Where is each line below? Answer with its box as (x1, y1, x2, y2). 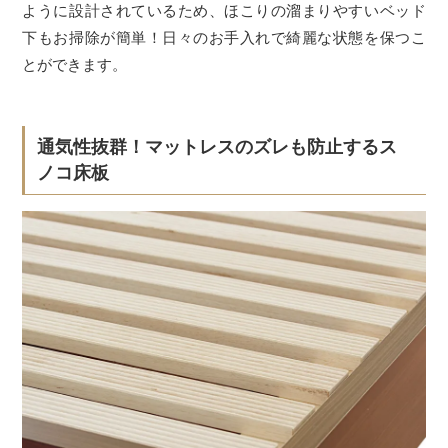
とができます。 (22, 55, 128, 75)
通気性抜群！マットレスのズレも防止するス (36, 136, 397, 158)
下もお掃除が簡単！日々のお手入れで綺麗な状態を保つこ (22, 28, 426, 48)
